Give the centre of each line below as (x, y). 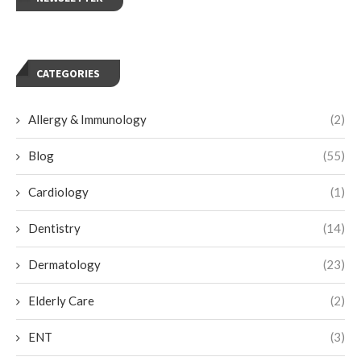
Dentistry (54, 228)
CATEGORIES (68, 73)
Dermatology (64, 264)
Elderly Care (61, 300)
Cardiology (58, 191)
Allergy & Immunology (87, 119)
